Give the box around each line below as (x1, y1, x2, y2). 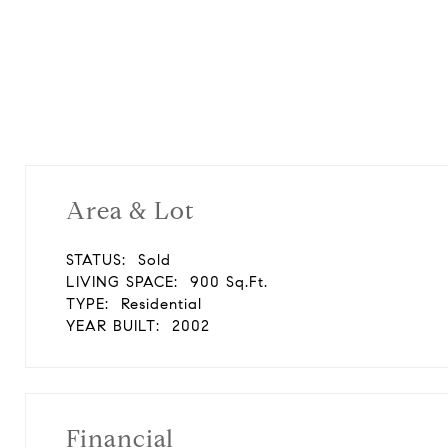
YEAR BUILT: (66, 317, 160, 335)
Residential (121, 295, 202, 313)
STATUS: (66, 251, 126, 269)
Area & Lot (66, 196, 195, 226)
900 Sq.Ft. (190, 273, 268, 291)
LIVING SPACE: (66, 273, 178, 291)
